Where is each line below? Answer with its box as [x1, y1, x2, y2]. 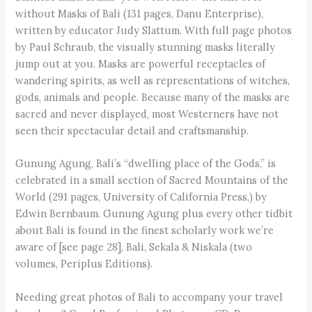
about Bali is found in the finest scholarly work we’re [15, 224, 274, 237]
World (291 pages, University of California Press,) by [15, 190, 267, 204]
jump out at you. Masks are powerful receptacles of [15, 56, 266, 70]
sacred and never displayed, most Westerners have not [15, 107, 279, 120]
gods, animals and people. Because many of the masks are [15, 90, 290, 104]
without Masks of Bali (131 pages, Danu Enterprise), [15, 6, 264, 20]
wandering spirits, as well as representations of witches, [15, 73, 290, 87]
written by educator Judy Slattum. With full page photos [15, 23, 292, 37]
